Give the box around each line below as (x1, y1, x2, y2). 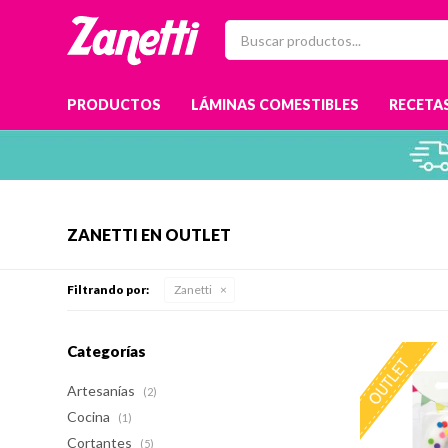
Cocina (67, 408, 114, 425)
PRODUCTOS (67, 96, 162, 113)
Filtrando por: (67, 282, 150, 297)
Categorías (67, 342, 147, 360)
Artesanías (67, 382, 139, 399)
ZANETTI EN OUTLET (67, 225, 232, 244)
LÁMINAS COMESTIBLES (191, 96, 360, 113)
